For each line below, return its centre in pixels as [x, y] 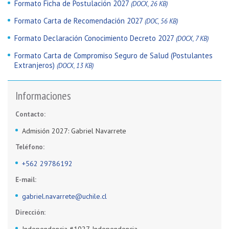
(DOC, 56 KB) [161, 21]
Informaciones [43, 95]
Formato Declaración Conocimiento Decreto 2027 [95, 38]
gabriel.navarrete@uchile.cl [64, 196]
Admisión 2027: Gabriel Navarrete [74, 131]
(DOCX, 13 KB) [75, 65]
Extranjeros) [36, 65]
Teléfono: [30, 147]
